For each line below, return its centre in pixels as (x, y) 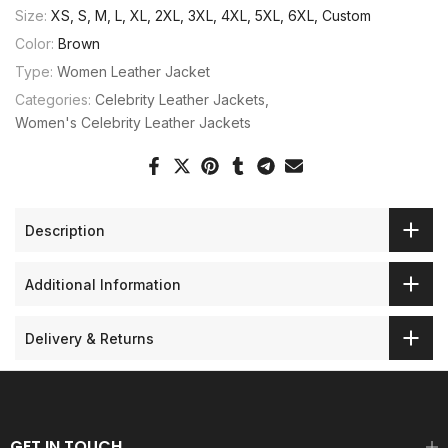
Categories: (55, 100)
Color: (36, 44)
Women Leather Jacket (133, 72)
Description (65, 230)
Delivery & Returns (89, 338)
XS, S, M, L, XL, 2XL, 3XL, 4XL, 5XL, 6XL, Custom (211, 16)
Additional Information (103, 284)
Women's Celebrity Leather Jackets (133, 123)
